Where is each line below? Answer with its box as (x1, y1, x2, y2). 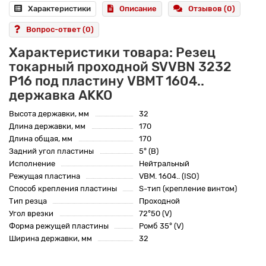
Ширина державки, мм (9, 234, 92, 243)
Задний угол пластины (9, 147, 94, 156)
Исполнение (9, 159, 55, 169)
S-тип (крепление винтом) (139, 184, 237, 194)
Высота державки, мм (9, 109, 89, 119)
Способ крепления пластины (9, 184, 117, 194)
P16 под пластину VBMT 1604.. (9, 73, 204, 90)
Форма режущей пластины (9, 221, 109, 231)
